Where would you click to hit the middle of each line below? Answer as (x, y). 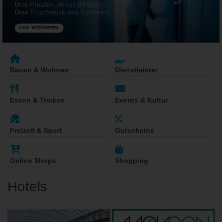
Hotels (27, 187)
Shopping (132, 161)
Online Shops (33, 161)
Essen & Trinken (37, 100)
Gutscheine (135, 131)
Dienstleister (136, 70)
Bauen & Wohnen (39, 70)
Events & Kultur (141, 100)
